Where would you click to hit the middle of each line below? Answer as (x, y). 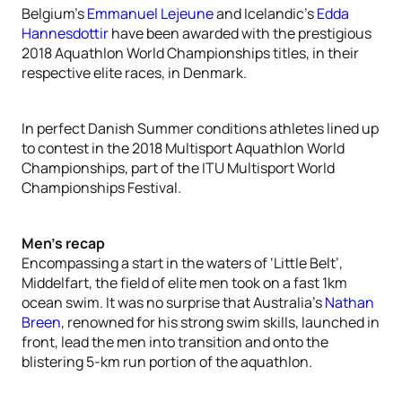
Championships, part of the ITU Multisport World (178, 168)
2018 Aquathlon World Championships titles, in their (190, 53)
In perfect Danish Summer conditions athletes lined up (200, 128)
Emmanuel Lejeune (150, 13)
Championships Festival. (101, 188)
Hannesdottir (65, 33)
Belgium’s (54, 13)
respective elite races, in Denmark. (134, 73)
